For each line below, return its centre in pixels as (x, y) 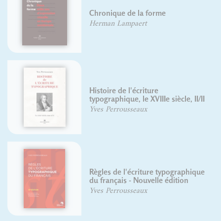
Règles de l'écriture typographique (107, 172)
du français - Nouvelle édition (99, 180)
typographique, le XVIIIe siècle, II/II (107, 99)
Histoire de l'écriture (84, 90)
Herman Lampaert (78, 23)
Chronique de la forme (88, 13)
